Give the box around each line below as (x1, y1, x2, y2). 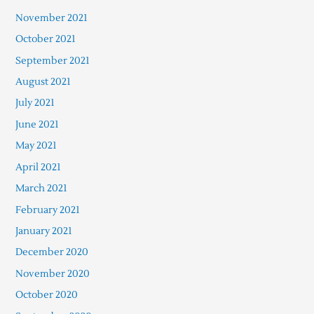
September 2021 (15, 54, 90, 67)
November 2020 (15, 267, 90, 280)
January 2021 (15, 224, 72, 237)
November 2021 (15, 11, 88, 24)
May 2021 (15, 139, 57, 152)
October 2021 (15, 33, 76, 46)
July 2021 (15, 97, 55, 109)
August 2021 (15, 76, 71, 88)
